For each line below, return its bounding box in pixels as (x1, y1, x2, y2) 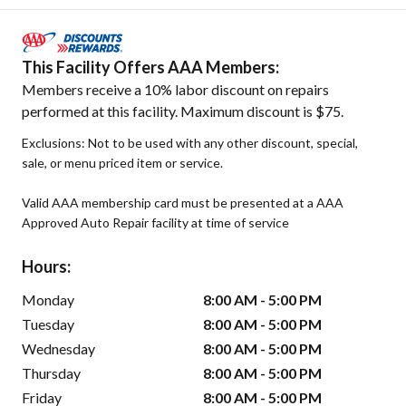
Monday (22, 291, 74, 309)
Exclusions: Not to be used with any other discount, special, (22, 135, 358, 151)
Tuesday (22, 315, 74, 333)
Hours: (22, 256, 71, 277)
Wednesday (22, 340, 95, 358)
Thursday (22, 364, 81, 382)
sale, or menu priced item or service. (22, 155, 223, 171)
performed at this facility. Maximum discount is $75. (22, 102, 343, 121)
